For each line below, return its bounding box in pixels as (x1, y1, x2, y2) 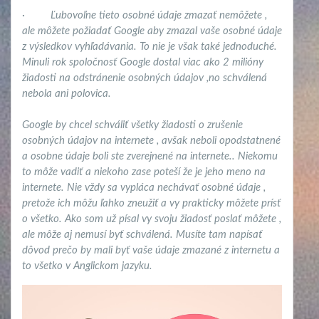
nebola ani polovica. (22, 88, 111, 100)
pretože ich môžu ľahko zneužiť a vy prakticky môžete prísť (22, 198, 281, 209)
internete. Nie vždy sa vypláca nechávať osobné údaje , (22, 182, 266, 194)
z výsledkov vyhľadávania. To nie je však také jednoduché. (22, 41, 277, 53)
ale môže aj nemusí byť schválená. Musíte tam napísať (22, 229, 262, 241)
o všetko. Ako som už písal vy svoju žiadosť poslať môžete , (22, 214, 281, 225)
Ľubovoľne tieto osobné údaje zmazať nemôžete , (51, 10, 267, 21)
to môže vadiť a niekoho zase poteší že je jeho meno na (22, 167, 266, 178)
